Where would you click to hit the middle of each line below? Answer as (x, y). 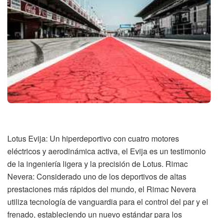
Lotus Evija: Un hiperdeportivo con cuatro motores (93, 139)
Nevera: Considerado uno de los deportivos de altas (97, 177)
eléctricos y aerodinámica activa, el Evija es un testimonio (107, 151)
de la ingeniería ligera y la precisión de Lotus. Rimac (98, 164)
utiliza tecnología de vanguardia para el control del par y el (108, 202)
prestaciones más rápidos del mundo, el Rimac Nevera (102, 189)
